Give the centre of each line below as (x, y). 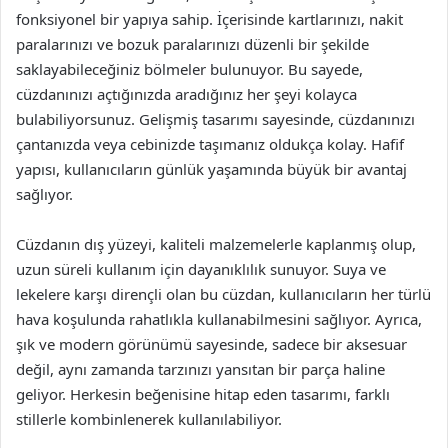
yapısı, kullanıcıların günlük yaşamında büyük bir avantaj (211, 169)
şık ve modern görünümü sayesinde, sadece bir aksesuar (211, 344)
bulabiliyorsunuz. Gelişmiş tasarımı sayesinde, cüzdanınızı (215, 119)
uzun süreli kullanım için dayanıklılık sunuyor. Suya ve (201, 269)
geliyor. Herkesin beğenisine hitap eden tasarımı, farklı (203, 394)
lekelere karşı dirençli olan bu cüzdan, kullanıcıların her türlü (223, 294)
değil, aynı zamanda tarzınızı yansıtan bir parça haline (200, 369)
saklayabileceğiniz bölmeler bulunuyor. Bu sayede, (189, 69)
